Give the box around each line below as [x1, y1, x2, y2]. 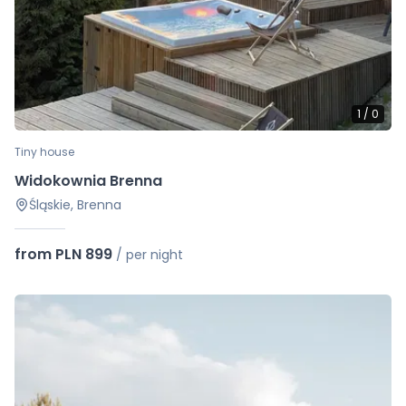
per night [126, 245, 183, 264]
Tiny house [14, 143, 74, 159]
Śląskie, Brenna [29, 195, 121, 214]
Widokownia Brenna [14, 169, 162, 191]
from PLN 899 [14, 243, 112, 265]
